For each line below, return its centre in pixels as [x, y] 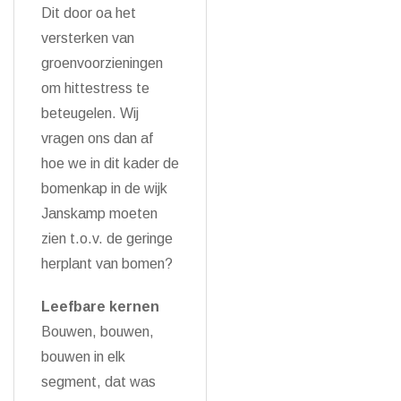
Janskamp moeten [99, 213]
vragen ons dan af [97, 138]
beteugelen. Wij [90, 113]
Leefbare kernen [100, 307]
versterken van [88, 38]
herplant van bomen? [107, 264]
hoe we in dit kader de [110, 163]
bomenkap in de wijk [104, 188]
